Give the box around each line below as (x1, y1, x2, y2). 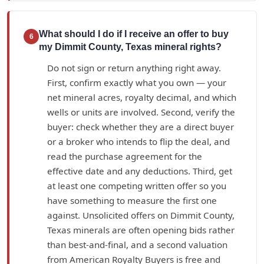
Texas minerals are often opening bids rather (47, 223, 235, 236)
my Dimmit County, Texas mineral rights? (39, 41, 222, 52)
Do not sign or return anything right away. (47, 61, 221, 74)
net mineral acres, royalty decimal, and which (47, 91, 236, 103)
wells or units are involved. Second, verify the (47, 105, 235, 118)
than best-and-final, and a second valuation (47, 238, 227, 250)
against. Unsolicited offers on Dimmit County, (47, 209, 235, 221)
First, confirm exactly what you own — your (47, 76, 226, 88)
